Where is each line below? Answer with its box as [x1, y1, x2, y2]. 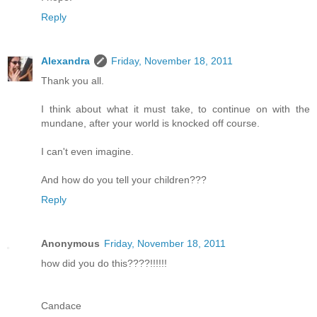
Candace [41, 300, 81, 312]
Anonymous [41, 238, 100, 250]
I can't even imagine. [41, 146, 134, 158]
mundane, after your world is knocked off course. [41, 117, 260, 129]
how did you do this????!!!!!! [41, 258, 167, 270]
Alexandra [41, 55, 90, 67]
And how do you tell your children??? [41, 174, 207, 186]
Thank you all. [41, 75, 104, 87]
